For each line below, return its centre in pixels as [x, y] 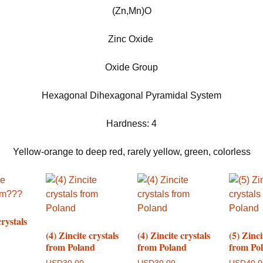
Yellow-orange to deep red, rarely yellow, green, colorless [131, 152]
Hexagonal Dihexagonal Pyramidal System [131, 95]
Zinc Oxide [131, 39]
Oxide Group [131, 67]
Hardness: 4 [131, 124]
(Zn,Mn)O [131, 11]
